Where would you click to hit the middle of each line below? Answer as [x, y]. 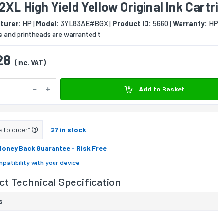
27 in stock [68, 129]
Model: [47, 24]
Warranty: [190, 24]
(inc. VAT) [30, 63]
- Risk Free [89, 148]
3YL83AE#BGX [83, 24]
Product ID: [132, 24]
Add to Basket [161, 89]
